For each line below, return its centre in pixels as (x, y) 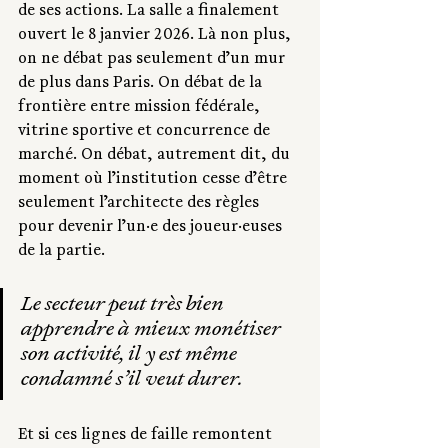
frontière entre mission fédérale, (141, 108)
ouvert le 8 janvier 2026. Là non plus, (156, 36)
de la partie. (61, 252)
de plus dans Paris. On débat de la (142, 84)
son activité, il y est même (131, 356)
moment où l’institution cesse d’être (154, 180)
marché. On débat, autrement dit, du (156, 156)
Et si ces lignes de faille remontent (147, 436)
